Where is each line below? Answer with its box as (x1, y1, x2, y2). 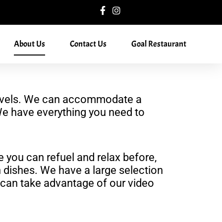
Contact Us (70, 39, 107, 49)
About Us (14, 39, 45, 49)
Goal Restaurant (131, 39, 186, 49)
